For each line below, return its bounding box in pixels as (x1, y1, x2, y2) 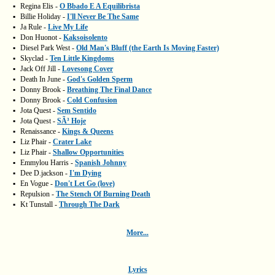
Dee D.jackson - (20, 169, 69, 177)
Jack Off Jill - (20, 64, 62, 73)
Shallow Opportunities (53, 148, 124, 157)
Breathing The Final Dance (67, 85, 152, 94)
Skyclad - (20, 54, 50, 63)
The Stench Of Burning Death (56, 190, 150, 198)
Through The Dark (59, 200, 120, 209)
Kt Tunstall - (20, 200, 59, 209)
